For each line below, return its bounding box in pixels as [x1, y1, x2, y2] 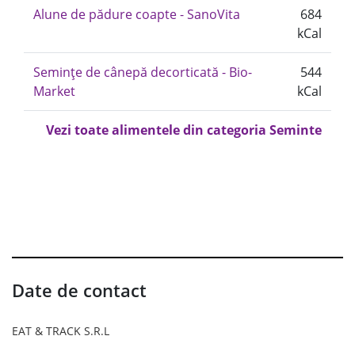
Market [33, 82, 75, 100]
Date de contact [12, 278, 147, 302]
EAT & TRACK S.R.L [12, 323, 109, 338]
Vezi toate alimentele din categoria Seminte [46, 121, 322, 139]
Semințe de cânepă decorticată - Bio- [33, 63, 252, 81]
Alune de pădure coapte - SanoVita [33, 6, 240, 23]
